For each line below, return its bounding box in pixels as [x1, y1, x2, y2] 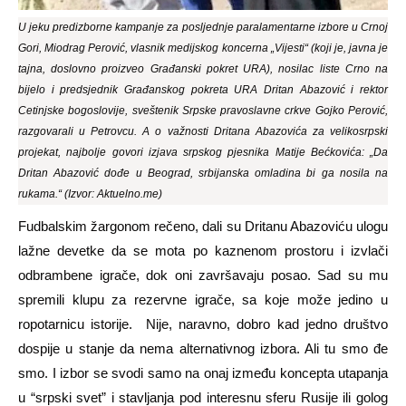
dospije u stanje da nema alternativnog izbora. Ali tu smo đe [18, 340, 388, 356]
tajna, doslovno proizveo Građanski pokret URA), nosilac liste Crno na [18, 62, 388, 75]
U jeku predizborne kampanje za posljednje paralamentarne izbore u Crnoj [18, 20, 388, 34]
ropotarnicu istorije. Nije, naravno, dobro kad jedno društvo [18, 315, 388, 332]
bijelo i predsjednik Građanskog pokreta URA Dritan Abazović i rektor [18, 82, 388, 96]
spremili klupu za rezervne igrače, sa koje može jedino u [18, 291, 388, 307]
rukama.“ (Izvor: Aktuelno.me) [18, 187, 162, 200]
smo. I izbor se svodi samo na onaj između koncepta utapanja [18, 364, 388, 381]
